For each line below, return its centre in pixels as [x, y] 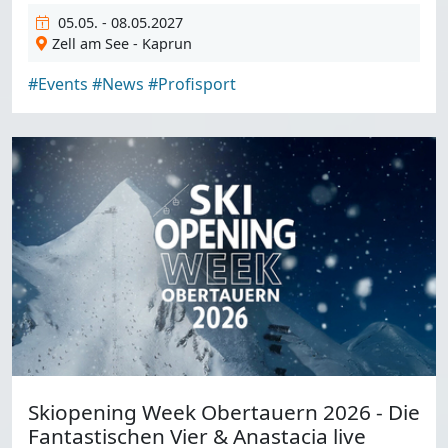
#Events [58, 84]
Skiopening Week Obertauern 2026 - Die [224, 411]
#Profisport [192, 84]
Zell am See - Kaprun [121, 44]
